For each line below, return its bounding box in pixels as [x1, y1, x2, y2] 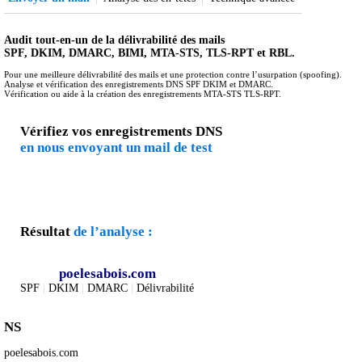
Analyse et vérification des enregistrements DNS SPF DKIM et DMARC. [4, 78, 273, 89]
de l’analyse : [74, 223, 153, 239]
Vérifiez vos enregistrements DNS [20, 123, 222, 139]
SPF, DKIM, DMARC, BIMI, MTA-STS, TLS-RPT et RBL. [4, 47, 295, 60]
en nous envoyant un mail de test [20, 139, 213, 155]
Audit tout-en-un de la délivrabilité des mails [4, 34, 225, 47]
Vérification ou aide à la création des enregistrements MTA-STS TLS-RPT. [4, 88, 281, 99]
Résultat [20, 223, 74, 239]
